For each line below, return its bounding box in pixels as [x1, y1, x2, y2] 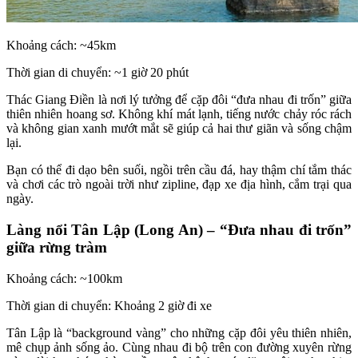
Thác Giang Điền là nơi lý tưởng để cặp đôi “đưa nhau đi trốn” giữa [6, 93, 352, 107]
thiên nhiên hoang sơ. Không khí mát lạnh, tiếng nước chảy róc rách [6, 107, 352, 121]
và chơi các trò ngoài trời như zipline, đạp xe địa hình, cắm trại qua [6, 177, 352, 192]
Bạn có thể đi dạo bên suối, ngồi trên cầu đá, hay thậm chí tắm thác [6, 163, 352, 177]
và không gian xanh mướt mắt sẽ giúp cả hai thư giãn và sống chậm [6, 121, 352, 136]
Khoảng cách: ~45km [6, 38, 116, 53]
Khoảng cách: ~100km [6, 271, 122, 285]
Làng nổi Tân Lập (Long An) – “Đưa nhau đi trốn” [6, 221, 352, 238]
